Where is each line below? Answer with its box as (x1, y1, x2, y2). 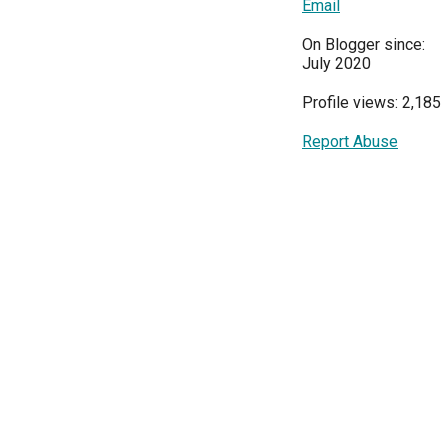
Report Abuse (302, 132, 398, 151)
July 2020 (302, 54, 371, 73)
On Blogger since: (302, 35, 425, 54)
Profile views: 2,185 (302, 93, 441, 112)
